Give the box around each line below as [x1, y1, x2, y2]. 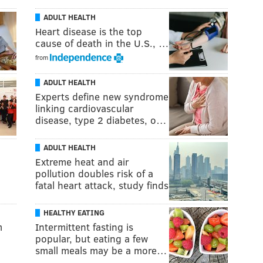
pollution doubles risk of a [35, 166, 153, 180]
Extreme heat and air [35, 154, 129, 168]
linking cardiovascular [35, 101, 134, 115]
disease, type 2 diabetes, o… [35, 113, 167, 127]
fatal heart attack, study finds [35, 178, 168, 192]
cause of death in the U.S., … [35, 36, 169, 50]
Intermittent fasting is [35, 220, 133, 234]
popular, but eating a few [35, 231, 148, 245]
